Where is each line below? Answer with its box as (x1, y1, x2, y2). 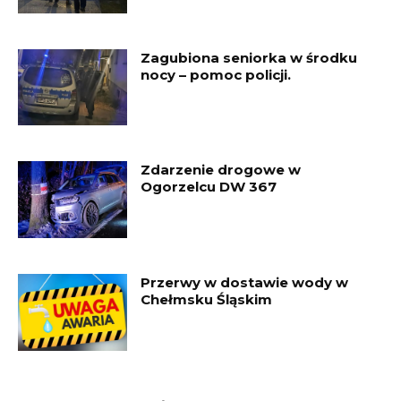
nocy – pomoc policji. (141, 65, 292, 83)
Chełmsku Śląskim (141, 290, 273, 308)
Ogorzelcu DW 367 (141, 178, 277, 196)
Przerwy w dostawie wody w (141, 273, 349, 291)
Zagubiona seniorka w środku (141, 48, 358, 66)
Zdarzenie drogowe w (141, 161, 302, 179)
